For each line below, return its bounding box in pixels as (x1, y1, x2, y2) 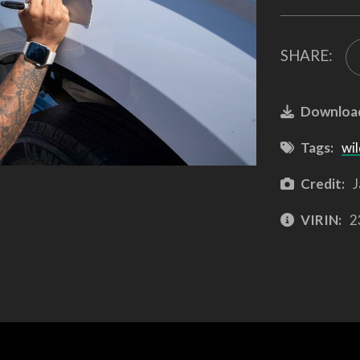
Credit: (300, 174, 345, 192)
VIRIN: (300, 211, 342, 228)
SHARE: (280, 46, 333, 65)
